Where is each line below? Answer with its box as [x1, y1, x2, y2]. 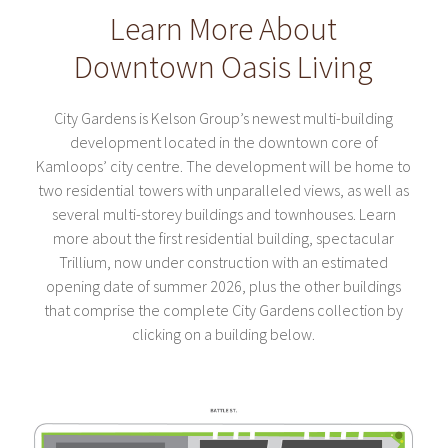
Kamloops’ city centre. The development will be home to [36, 155, 412, 176]
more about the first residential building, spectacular [53, 227, 395, 248]
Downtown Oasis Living [74, 46, 374, 87]
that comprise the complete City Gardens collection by [44, 299, 404, 320]
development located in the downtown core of [69, 131, 378, 152]
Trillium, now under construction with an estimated [59, 251, 389, 272]
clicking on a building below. [132, 323, 316, 344]
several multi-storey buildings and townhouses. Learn [51, 203, 396, 224]
